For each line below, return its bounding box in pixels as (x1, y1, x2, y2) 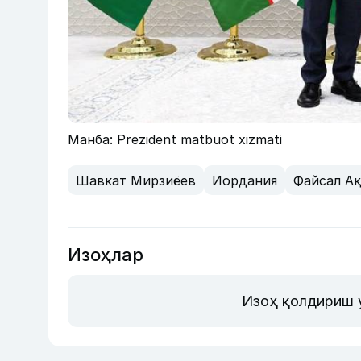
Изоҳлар (68, 244, 143, 266)
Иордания (212, 172, 277, 189)
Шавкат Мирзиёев (76, 172, 196, 189)
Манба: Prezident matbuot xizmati (68, 131, 282, 148)
